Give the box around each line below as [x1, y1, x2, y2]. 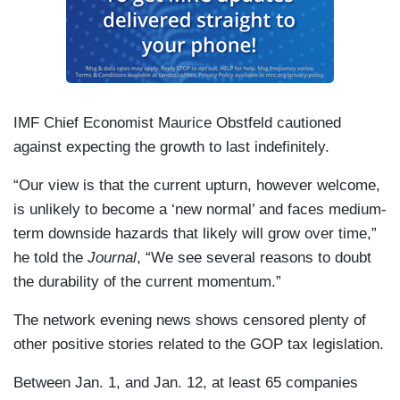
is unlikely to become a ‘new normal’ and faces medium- [13, 201, 387, 219]
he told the [13, 249, 87, 267]
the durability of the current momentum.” [13, 273, 281, 291]
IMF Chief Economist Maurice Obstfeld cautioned [13, 114, 341, 132]
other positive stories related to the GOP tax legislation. [13, 336, 384, 354]
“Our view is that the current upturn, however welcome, [13, 177, 380, 195]
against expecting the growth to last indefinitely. [13, 138, 329, 156]
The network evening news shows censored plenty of [13, 312, 366, 329]
